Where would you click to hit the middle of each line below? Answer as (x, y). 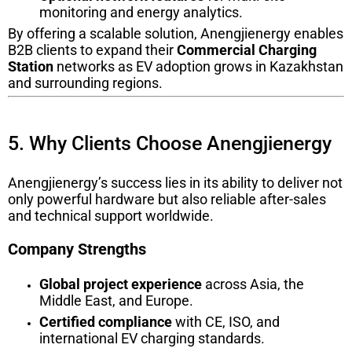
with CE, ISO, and (226, 322)
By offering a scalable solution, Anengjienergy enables (176, 34)
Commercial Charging (247, 50)
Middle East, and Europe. (116, 301)
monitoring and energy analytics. (141, 13)
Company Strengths (77, 249)
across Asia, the (253, 284)
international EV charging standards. (152, 339)
